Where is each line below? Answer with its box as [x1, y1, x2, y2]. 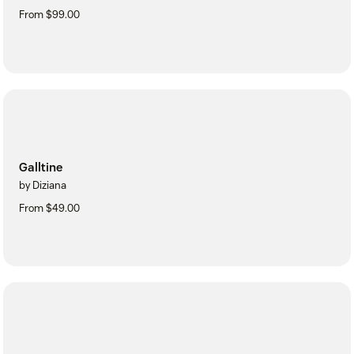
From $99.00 [19, 7, 80, 21]
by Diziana [19, 178, 66, 192]
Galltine [19, 159, 62, 175]
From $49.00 [19, 201, 80, 215]
